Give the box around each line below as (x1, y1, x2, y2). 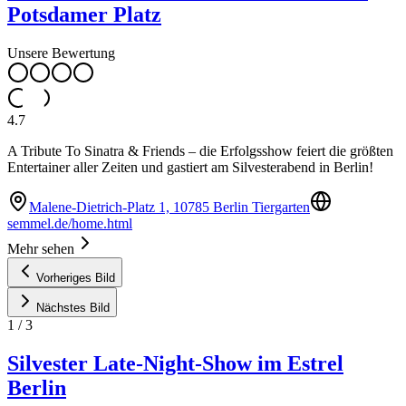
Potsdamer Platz (7, 3, 161, 27)
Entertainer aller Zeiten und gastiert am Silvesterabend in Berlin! (7, 159, 373, 176)
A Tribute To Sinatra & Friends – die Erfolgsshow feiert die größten (7, 143, 393, 159)
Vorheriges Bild (36, 271, 115, 285)
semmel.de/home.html (7, 216, 132, 232)
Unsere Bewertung (7, 45, 115, 62)
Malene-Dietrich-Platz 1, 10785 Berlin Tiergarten (29, 199, 310, 216)
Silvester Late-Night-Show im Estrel (7, 352, 343, 376)
